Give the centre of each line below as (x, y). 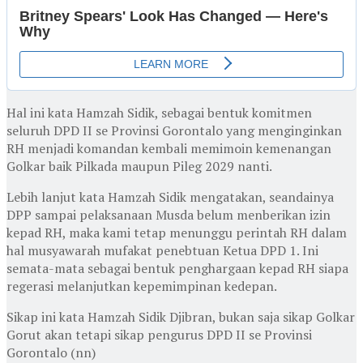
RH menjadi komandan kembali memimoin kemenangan (169, 148)
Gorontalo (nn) (51, 352)
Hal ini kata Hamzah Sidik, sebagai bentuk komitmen (159, 112)
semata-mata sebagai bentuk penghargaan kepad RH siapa (177, 268)
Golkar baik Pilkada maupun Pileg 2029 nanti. (139, 166)
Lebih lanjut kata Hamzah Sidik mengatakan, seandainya (170, 196)
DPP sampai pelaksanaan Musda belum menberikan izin (169, 214)
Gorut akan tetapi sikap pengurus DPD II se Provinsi (159, 334)
